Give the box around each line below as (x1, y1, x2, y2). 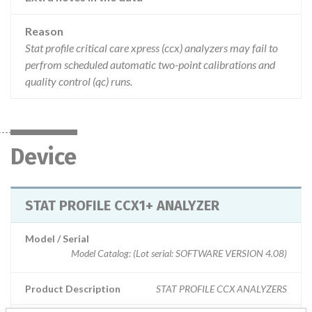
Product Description (25, 283, 120, 295)
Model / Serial (25, 233, 89, 244)
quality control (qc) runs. (25, 75, 132, 88)
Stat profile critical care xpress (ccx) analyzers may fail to (25, 41, 278, 54)
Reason (25, 24, 63, 38)
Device (10, 143, 77, 170)
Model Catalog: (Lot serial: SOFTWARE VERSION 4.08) (71, 247, 287, 259)
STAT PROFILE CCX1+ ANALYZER (25, 197, 219, 214)
